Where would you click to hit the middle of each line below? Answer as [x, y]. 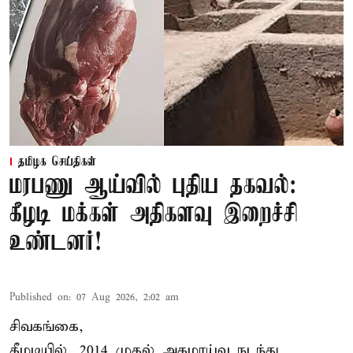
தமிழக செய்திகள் [57, 162]
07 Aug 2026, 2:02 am [128, 297]
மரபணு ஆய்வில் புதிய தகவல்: [153, 186]
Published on [39, 297]
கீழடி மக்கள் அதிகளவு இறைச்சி [154, 214]
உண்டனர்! [56, 243]
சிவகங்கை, [46, 326]
